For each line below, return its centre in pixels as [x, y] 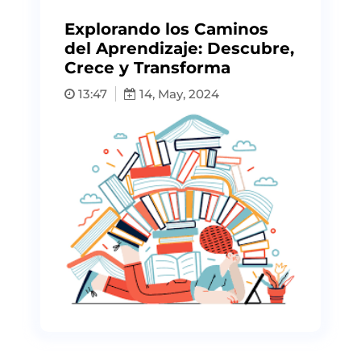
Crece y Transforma [147, 68]
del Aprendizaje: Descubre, [179, 48]
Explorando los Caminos [166, 29]
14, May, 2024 [178, 94]
